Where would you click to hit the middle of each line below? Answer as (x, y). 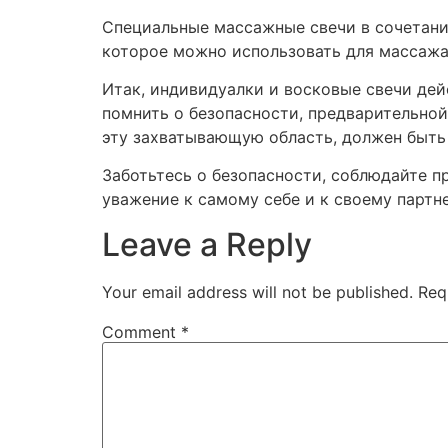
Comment (141, 331)
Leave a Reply (207, 244)
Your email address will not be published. (257, 291)
